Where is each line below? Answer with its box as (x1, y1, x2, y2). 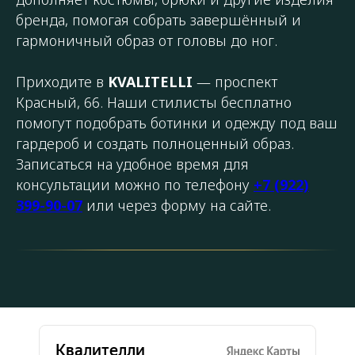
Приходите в (16, 71, 108, 91)
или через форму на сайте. (82, 195, 271, 215)
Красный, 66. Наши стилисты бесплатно (16, 92, 292, 112)
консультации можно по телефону (16, 174, 254, 194)
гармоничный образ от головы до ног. (16, 30, 277, 50)
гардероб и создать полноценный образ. (16, 133, 294, 153)
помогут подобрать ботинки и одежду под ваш (16, 113, 338, 132)
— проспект (193, 71, 277, 91)
